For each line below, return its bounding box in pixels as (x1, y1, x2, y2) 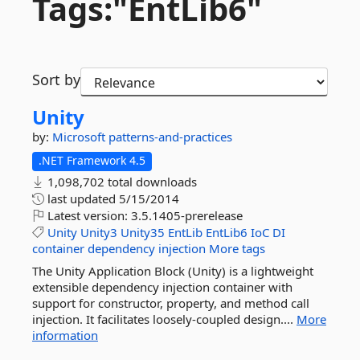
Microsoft (52, 129, 108, 145)
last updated (44, 190, 119, 207)
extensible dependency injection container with (32, 279, 292, 295)
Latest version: (44, 207, 131, 223)
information (32, 327, 98, 343)
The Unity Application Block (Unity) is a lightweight (32, 263, 313, 279)
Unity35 (121, 224, 165, 240)
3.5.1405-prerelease (131, 207, 243, 223)
